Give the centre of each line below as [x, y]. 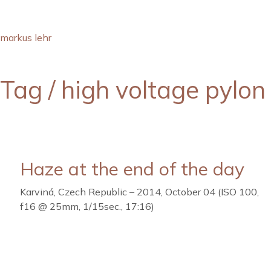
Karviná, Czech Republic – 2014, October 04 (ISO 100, [139, 192]
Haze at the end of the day [132, 169]
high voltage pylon [163, 90]
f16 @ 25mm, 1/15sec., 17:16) [87, 206]
